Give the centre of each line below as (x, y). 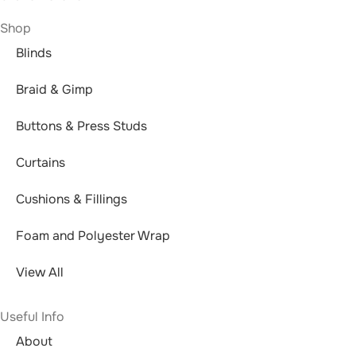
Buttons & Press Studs (81, 126)
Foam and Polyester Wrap (93, 236)
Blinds (34, 53)
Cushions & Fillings (72, 199)
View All (40, 272)
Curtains (41, 163)
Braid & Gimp (54, 89)
